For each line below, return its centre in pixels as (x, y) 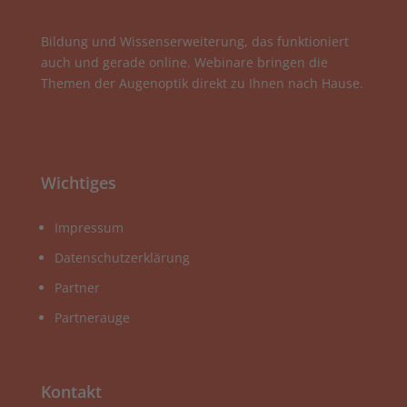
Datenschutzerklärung (122, 258)
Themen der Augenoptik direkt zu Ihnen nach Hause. (202, 84)
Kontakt (71, 391)
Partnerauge (92, 318)
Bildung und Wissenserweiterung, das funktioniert (194, 42)
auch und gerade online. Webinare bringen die (184, 63)
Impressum (89, 228)
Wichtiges (78, 183)
